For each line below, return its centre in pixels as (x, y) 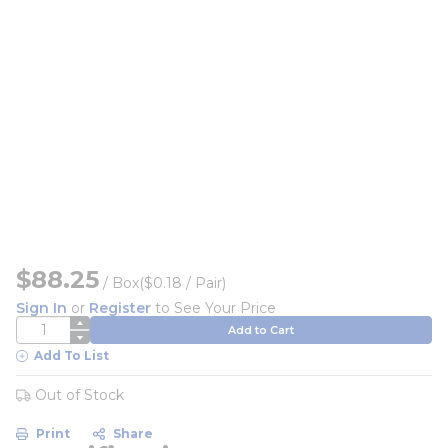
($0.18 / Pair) (182, 283)
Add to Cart (261, 329)
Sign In (41, 308)
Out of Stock (79, 395)
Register (120, 308)
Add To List (71, 355)
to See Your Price (213, 308)
